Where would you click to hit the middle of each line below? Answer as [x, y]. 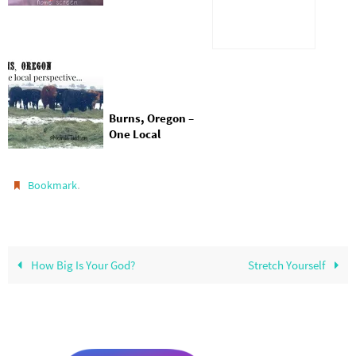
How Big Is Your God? [81, 265]
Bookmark [53, 185]
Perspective [141, 151]
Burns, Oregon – [151, 119]
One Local [135, 135]
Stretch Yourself [288, 265]
